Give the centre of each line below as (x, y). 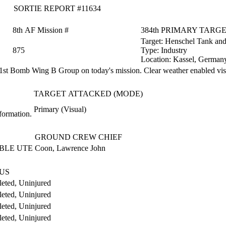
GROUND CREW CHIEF (78, 137)
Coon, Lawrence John (70, 148)
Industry (174, 50)
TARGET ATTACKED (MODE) (88, 94)
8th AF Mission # (41, 30)
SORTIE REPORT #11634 (57, 8)
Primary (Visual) (60, 109)
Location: (157, 59)
